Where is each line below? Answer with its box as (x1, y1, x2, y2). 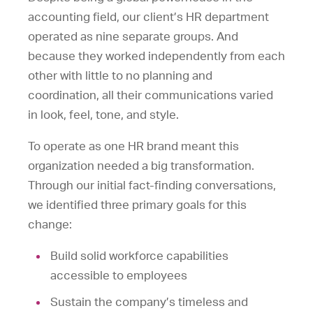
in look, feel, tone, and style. (28, 108, 179, 121)
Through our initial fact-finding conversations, (28, 179, 276, 191)
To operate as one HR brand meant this (28, 140, 239, 152)
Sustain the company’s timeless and (50, 296, 248, 308)
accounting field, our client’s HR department (28, 10, 269, 23)
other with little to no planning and (28, 69, 212, 82)
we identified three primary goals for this (28, 198, 247, 211)
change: (28, 218, 75, 231)
